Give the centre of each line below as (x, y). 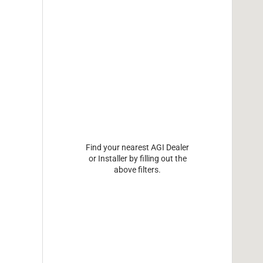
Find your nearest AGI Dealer (138, 148)
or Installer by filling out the (137, 159)
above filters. (138, 170)
